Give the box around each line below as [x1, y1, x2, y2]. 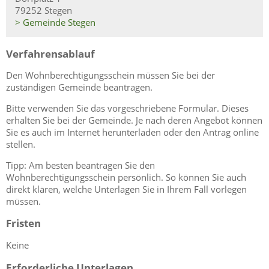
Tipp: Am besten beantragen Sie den [6, 159, 155, 171]
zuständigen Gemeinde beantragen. [6, 81, 153, 94]
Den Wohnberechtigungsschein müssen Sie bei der [6, 69, 215, 82]
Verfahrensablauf [6, 46, 95, 61]
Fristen [6, 216, 41, 231]
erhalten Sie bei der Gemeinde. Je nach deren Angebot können [6, 114, 262, 126]
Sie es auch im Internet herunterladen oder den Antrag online [6, 126, 259, 138]
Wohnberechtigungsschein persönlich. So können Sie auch [6, 171, 246, 183]
